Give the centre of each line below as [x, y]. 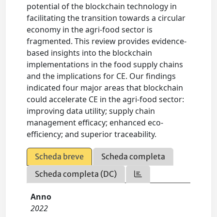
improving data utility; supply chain [91, 111]
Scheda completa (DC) [76, 174]
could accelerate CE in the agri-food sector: [106, 99]
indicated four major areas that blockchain [105, 88]
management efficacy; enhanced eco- [95, 123]
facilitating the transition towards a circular [106, 18]
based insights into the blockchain [90, 53]
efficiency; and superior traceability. [92, 134]
